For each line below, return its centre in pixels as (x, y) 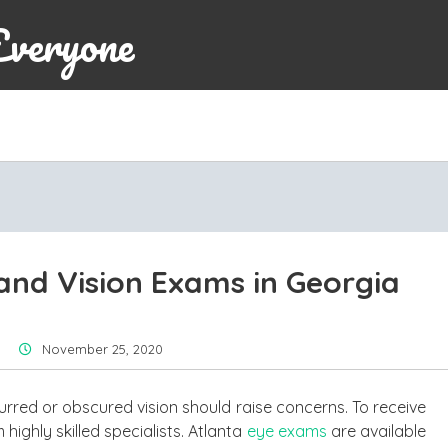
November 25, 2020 (102, 349)
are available (376, 431)
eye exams (286, 431)
